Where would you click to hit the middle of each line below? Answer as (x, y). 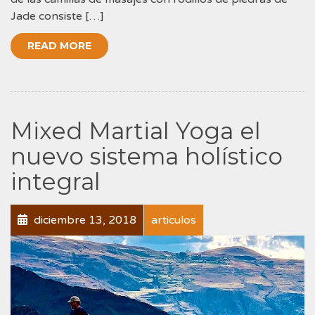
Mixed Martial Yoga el (136, 130)
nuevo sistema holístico (147, 156)
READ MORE (59, 45)
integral (56, 181)
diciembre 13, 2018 (84, 220)
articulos (174, 220)
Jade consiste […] (57, 16)
